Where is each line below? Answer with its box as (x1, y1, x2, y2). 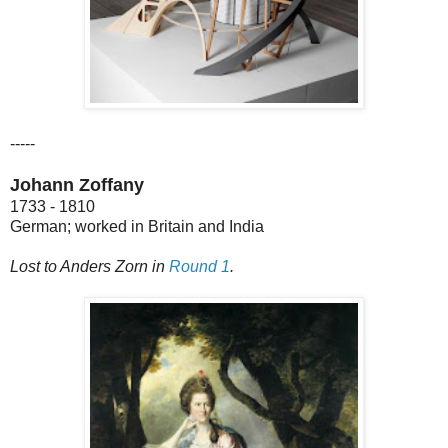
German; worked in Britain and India (10, 217, 264, 235)
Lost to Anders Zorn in (10, 257, 169, 275)
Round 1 (169, 257, 230, 275)
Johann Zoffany (10, 174, 144, 195)
